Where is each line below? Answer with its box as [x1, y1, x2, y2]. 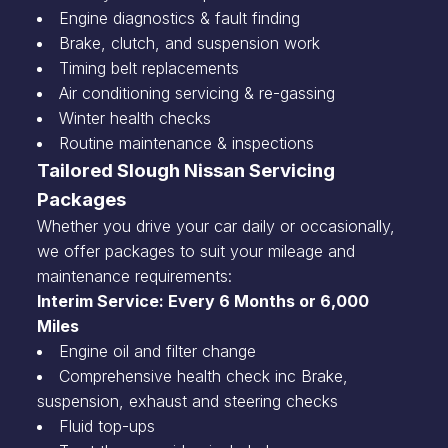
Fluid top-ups [58, 416, 155, 436]
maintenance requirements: [36, 266, 232, 286]
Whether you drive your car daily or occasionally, [36, 216, 395, 236]
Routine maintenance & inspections [58, 133, 314, 153]
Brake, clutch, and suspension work [58, 33, 320, 53]
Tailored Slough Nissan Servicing [36, 159, 335, 182]
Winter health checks [58, 108, 211, 128]
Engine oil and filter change [58, 341, 256, 361]
